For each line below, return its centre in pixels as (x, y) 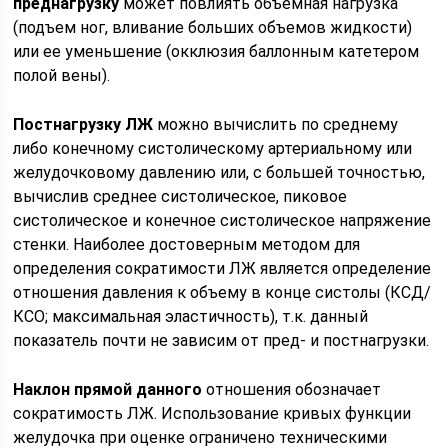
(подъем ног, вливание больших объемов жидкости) (213, 27)
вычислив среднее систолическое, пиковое (180, 196)
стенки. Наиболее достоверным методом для (187, 244)
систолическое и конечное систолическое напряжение (222, 220)
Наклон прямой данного (108, 389)
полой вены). (62, 75)
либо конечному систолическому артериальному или (213, 148)
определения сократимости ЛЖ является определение (222, 268)
